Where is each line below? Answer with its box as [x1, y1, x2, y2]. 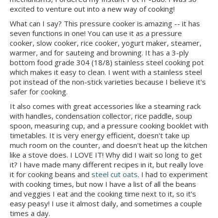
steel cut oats [91, 169, 138, 179]
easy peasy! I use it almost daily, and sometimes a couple [10, 199, 202, 208]
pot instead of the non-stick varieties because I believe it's [10, 77, 206, 87]
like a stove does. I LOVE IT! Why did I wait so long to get [10, 150, 202, 160]
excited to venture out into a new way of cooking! [10, 4, 175, 14]
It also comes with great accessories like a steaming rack [10, 101, 200, 111]
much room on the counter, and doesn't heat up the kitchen [10, 140, 207, 150]
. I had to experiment [138, 169, 208, 179]
